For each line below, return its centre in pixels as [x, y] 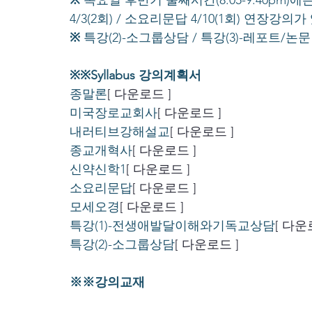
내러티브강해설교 [120, 132]
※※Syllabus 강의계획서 [135, 76]
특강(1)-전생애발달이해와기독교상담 [172, 226]
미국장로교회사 [114, 113]
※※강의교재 [107, 282]
